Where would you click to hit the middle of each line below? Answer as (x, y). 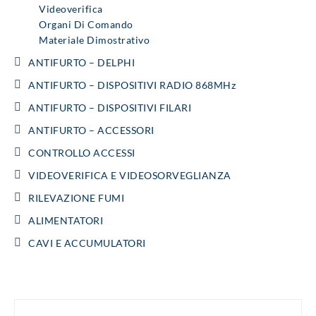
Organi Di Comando (86, 24)
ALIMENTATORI (66, 220)
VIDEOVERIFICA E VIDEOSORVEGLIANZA (130, 175)
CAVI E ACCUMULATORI (87, 243)
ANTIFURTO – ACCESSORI (91, 130)
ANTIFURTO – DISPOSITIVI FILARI (110, 107)
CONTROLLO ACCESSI (82, 152)
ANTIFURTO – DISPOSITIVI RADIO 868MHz (132, 85)
